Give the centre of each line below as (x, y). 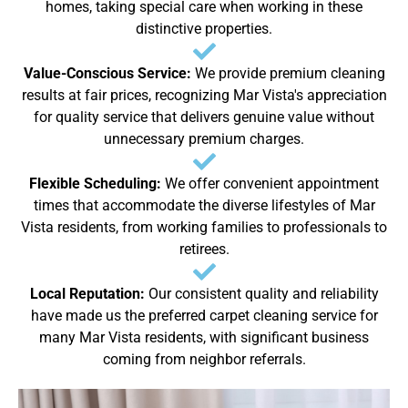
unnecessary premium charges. (204, 139)
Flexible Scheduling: (97, 184)
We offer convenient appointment (272, 184)
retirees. (204, 250)
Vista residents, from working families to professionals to (204, 228)
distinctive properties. (204, 29)
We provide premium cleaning (290, 74)
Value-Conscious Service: (109, 74)
